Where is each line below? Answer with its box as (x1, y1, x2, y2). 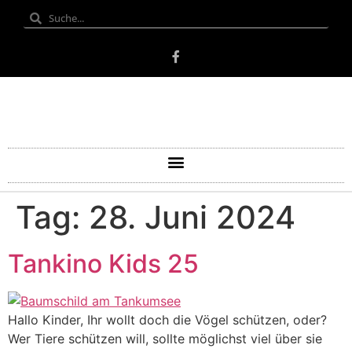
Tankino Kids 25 (8, 248, 199, 279)
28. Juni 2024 (89, 198, 295, 236)
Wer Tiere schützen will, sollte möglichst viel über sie (8, 331, 322, 346)
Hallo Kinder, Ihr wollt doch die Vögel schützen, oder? (8, 312, 327, 328)
